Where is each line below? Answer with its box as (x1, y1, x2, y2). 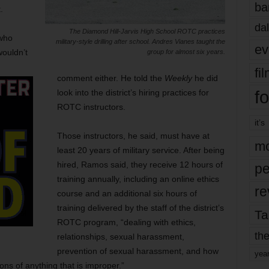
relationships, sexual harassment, (56, 232, 184, 241)
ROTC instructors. (56, 102, 125, 112)
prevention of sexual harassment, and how (56, 246, 219, 256)
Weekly (164, 73, 192, 83)
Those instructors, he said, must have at (56, 131, 210, 141)
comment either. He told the (56, 73, 165, 83)
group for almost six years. (147, 48, 225, 55)
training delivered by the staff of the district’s (56, 203, 224, 213)
